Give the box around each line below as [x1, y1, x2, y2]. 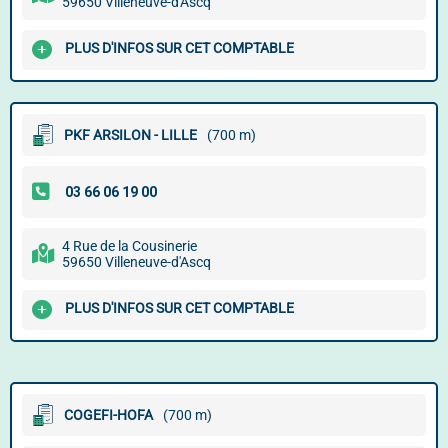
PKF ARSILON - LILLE [64, 127, 197, 143]
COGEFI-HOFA [64, 407, 153, 423]
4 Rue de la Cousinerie [62, 238, 197, 254]
